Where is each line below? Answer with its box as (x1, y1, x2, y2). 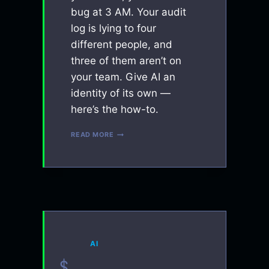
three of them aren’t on (71, 55, 182, 67)
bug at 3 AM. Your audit (71, 6, 187, 19)
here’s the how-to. (71, 103, 159, 116)
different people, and (71, 38, 173, 51)
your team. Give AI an (71, 71, 176, 83)
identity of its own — (71, 87, 171, 100)
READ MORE (71, 130, 114, 139)
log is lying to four (71, 22, 157, 35)
